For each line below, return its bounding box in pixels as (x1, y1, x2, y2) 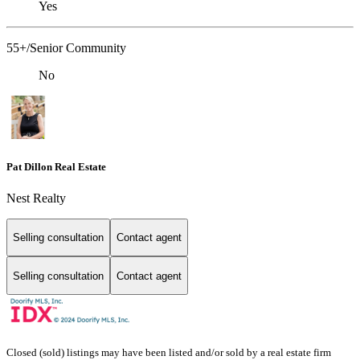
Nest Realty (6, 190, 66, 205)
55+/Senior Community (6, 41, 126, 55)
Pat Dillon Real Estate (6, 160, 106, 173)
